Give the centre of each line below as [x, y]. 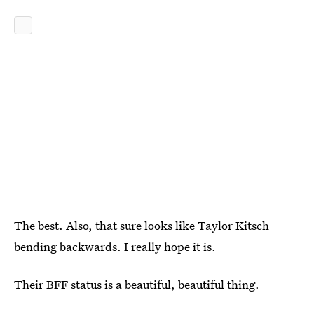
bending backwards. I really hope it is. [115, 246]
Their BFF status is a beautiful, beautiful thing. [137, 284]
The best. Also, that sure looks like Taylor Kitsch [142, 225]
